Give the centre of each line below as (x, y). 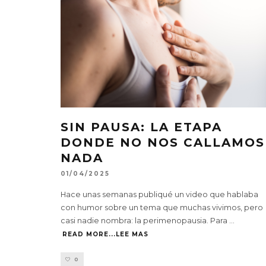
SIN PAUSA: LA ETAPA (141, 127)
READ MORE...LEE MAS (105, 235)
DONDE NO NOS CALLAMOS (163, 142)
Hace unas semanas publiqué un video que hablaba (159, 195)
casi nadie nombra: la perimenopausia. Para (145, 221)
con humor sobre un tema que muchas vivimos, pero (162, 208)
